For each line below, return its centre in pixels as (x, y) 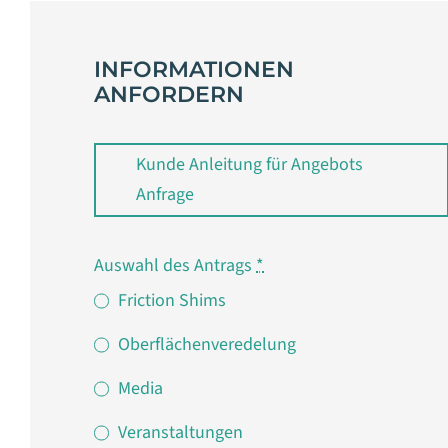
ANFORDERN (169, 93)
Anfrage (165, 194)
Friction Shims (172, 301)
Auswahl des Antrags (175, 266)
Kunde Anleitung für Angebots (250, 164)
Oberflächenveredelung (207, 345)
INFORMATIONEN (194, 68)
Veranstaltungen (181, 433)
